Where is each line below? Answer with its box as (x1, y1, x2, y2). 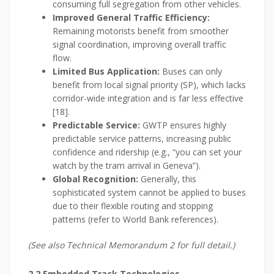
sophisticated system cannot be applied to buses (53, 187, 246, 199)
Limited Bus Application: (53, 65, 160, 78)
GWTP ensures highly (140, 119, 226, 131)
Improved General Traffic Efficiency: (53, 12, 210, 24)
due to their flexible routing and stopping (53, 200, 213, 212)
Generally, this (138, 173, 196, 185)
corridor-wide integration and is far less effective (53, 92, 243, 105)
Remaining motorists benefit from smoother (53, 25, 229, 37)
